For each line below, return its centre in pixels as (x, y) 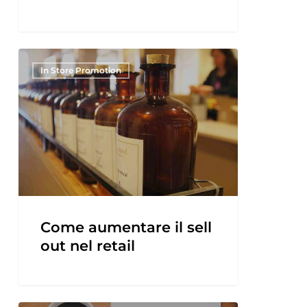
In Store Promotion (81, 70)
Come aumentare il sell (126, 227)
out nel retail (87, 245)
